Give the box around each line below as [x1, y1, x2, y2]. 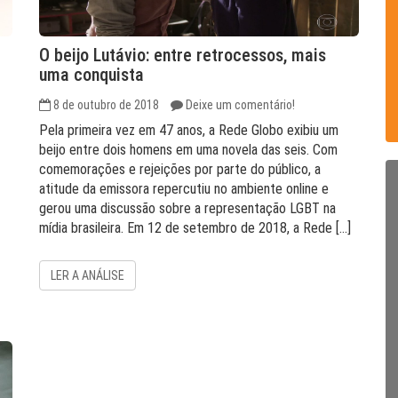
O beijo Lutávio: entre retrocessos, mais [39, 44, 326, 66]
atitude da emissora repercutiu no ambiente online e [39, 180, 329, 197]
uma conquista [39, 64, 144, 85]
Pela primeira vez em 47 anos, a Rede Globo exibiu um [39, 122, 338, 139]
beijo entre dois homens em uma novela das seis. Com [39, 141, 338, 158]
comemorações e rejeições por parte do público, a [39, 161, 321, 178]
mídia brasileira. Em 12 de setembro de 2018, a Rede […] [39, 219, 351, 236]
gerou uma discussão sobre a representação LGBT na [39, 200, 336, 217]
